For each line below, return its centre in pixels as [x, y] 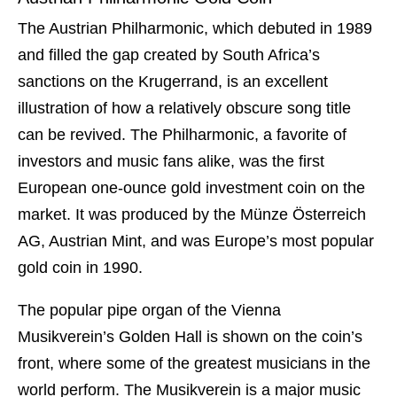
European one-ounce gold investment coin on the [191, 188]
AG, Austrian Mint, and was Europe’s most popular [196, 241]
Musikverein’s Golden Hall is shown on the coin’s [190, 337]
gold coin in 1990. [80, 268]
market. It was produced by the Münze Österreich [192, 215]
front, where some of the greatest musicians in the [194, 364]
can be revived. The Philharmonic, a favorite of [182, 135]
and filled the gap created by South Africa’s [169, 55]
